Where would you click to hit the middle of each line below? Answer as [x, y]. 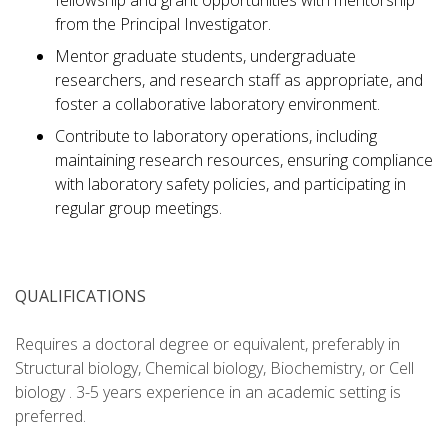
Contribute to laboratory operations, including [216, 136]
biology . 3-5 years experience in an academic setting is [208, 392]
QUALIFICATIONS [80, 296]
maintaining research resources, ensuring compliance [244, 160]
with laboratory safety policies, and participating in [230, 184]
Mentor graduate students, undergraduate [205, 56]
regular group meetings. [138, 208]
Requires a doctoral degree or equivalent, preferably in [207, 344]
